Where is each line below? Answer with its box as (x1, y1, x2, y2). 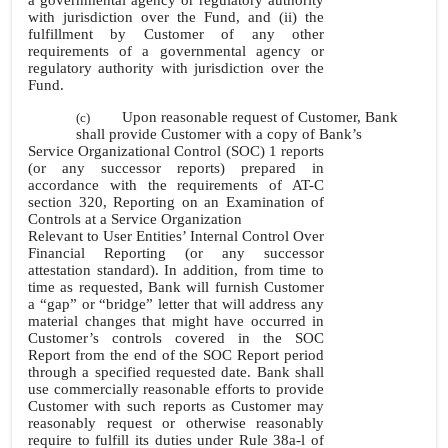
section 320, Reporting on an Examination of (28, 194, 324, 210)
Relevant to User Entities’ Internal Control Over (28, 228, 324, 244)
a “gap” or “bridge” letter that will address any (28, 296, 324, 312)
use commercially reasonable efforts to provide (28, 381, 324, 397)
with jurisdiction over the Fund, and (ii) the (28, 9, 324, 25)
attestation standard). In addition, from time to (28, 262, 324, 278)
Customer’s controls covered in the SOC (28, 330, 324, 346)
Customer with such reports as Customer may (28, 398, 324, 414)
